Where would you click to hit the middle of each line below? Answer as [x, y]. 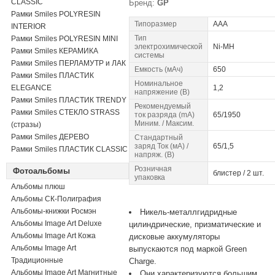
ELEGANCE [31, 88]
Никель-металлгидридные [188, 212]
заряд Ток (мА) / [161, 146]
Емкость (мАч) [159, 69]
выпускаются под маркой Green [188, 249]
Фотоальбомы [41, 171]
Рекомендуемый [163, 106]
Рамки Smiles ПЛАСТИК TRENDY [69, 100]
